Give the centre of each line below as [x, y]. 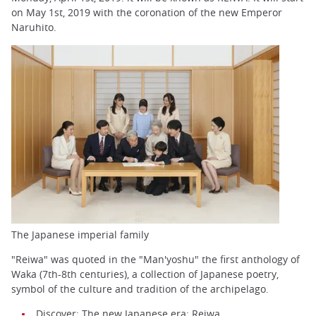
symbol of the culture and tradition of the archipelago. [140, 288]
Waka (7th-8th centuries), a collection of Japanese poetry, [145, 274]
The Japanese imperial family [80, 234]
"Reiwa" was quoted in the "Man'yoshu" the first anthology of [156, 259]
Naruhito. [34, 28]
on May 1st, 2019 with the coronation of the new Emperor [147, 13]
